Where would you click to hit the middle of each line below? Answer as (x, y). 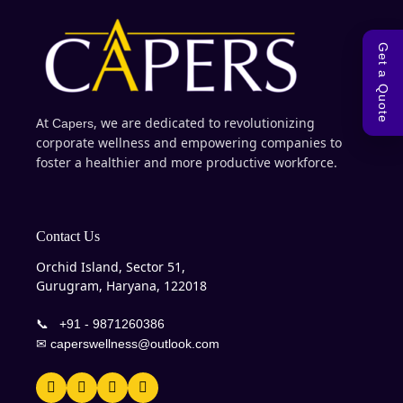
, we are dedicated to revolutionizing (204, 122)
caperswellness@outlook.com (133, 343)
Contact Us (68, 236)
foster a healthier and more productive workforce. (187, 162)
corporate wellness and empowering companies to (189, 142)
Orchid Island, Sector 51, (111, 266)
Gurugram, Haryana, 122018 (121, 285)
